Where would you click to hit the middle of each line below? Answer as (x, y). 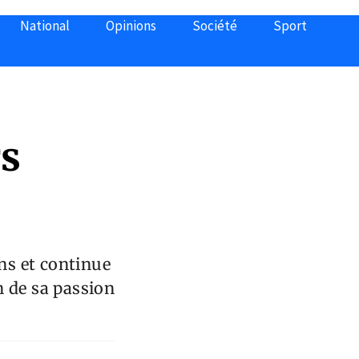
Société (215, 26)
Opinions (131, 26)
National (45, 26)
